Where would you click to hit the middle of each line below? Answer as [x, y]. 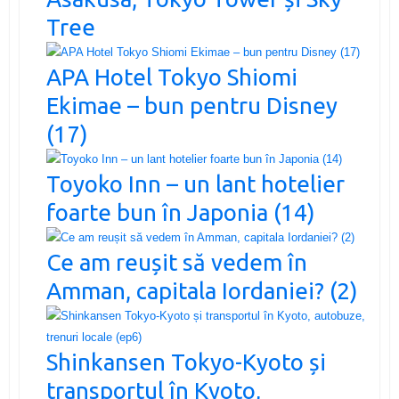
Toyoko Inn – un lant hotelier [195, 183]
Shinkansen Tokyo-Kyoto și [186, 362]
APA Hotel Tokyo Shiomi [171, 77]
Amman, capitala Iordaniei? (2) [202, 290]
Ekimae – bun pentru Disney [191, 105]
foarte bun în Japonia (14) [180, 212]
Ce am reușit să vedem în [176, 262]
